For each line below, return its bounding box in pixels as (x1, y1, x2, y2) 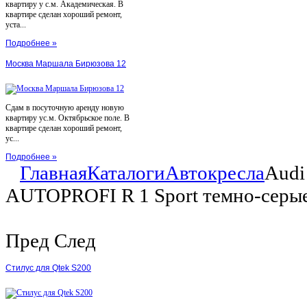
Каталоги (87, 162, 165, 184)
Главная (20, 162, 87, 184)
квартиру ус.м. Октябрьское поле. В (5, 113, 130, 123)
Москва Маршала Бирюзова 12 (5, 59, 126, 69)
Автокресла (165, 162, 265, 184)
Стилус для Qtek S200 (5, 263, 91, 273)
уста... (5, 20, 26, 30)
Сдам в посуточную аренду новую (5, 103, 124, 113)
